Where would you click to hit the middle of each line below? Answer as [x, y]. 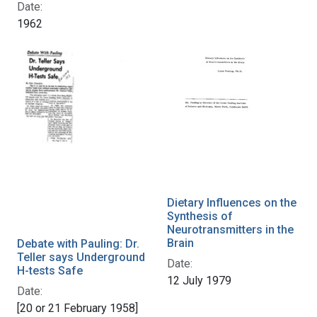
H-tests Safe [50, 270]
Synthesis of [200, 217]
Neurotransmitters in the [230, 230]
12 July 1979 [199, 281]
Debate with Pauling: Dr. [78, 243]
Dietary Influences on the [232, 203]
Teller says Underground [81, 257]
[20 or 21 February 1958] [77, 308]
